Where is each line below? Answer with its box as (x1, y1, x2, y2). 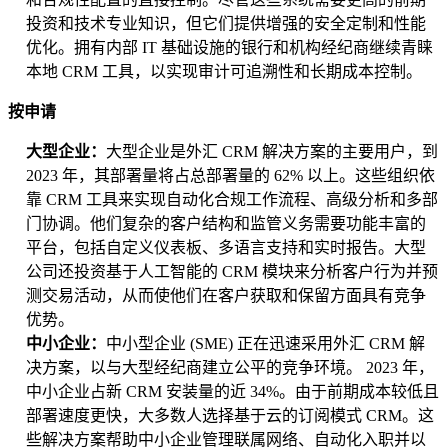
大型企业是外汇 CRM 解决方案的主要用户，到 (106, 143, 438, 161)
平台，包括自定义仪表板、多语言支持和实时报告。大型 (26, 239, 426, 257)
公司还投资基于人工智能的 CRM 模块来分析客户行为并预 (26, 263, 438, 281)
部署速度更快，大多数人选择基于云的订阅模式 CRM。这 (26, 407, 434, 425)
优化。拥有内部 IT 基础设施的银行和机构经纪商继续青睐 (26, 39, 433, 57)
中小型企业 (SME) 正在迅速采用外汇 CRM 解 (106, 335, 425, 353)
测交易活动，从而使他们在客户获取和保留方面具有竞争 (26, 287, 426, 305)
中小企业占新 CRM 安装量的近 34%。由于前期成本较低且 (26, 383, 439, 401)
